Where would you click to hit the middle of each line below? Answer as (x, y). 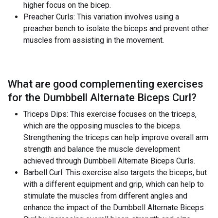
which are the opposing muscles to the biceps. (102, 126)
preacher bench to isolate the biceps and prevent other (116, 28)
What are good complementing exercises (106, 84)
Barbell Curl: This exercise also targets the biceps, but (115, 173)
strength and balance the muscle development (102, 149)
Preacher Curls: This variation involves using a (101, 17)
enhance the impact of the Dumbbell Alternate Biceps (114, 208)
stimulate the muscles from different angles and (105, 196)
